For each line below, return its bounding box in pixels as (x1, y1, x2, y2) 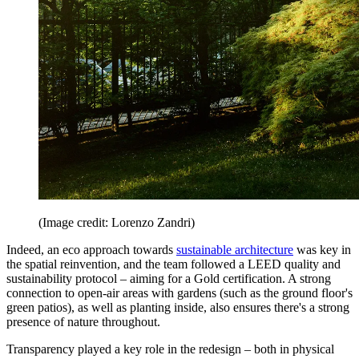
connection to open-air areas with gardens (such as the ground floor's (6, 286, 353, 301)
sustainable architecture (176, 243, 293, 257)
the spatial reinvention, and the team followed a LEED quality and (6, 257, 341, 272)
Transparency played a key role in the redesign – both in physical (6, 342, 334, 357)
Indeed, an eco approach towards (6, 243, 176, 257)
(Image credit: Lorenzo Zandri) (38, 216, 195, 230)
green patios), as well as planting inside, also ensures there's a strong (6, 301, 349, 315)
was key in (293, 243, 351, 257)
